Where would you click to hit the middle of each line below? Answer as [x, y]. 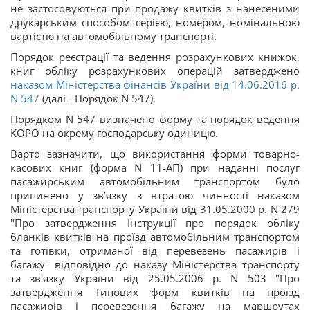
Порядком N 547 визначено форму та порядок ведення [155, 119]
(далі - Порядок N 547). [98, 99]
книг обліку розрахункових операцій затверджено [155, 71]
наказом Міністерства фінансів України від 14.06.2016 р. [155, 85]
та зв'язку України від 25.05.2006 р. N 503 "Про [155, 279]
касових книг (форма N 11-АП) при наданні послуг [155, 168]
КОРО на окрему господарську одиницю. [114, 133]
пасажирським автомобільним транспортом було [155, 182]
